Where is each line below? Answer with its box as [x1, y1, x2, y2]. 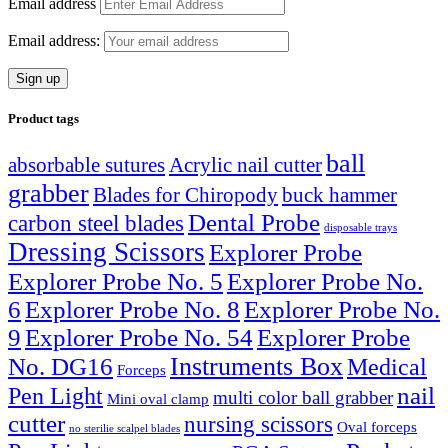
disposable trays [324, 221, 397, 233]
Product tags [8, 110, 79, 126]
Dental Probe [188, 208, 320, 236]
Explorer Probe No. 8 [25, 295, 240, 323]
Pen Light [8, 382, 103, 409]
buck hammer [282, 182, 397, 207]
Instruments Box [170, 351, 343, 381]
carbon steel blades [8, 210, 184, 236]
